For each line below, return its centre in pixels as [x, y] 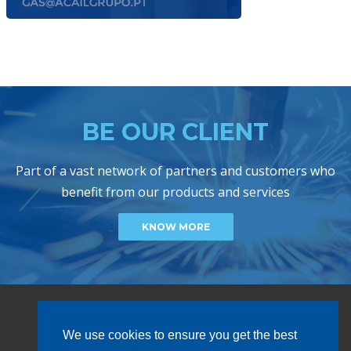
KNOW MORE [175, 226]
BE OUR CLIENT [175, 132]
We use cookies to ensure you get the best [180, 335]
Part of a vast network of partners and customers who [175, 170]
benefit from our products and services [175, 192]
